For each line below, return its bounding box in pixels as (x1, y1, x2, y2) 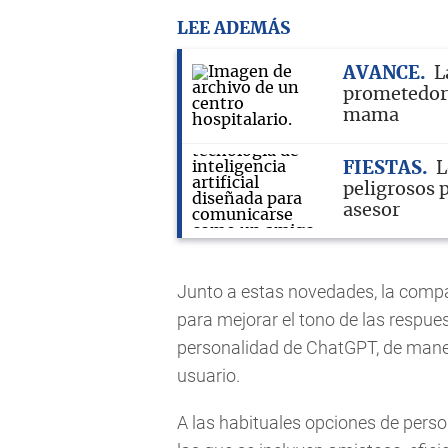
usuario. (177, 364, 240, 386)
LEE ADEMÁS (177, 19, 290, 37)
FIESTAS (343, 160, 422, 178)
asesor (343, 202, 400, 220)
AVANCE (343, 65, 420, 83)
